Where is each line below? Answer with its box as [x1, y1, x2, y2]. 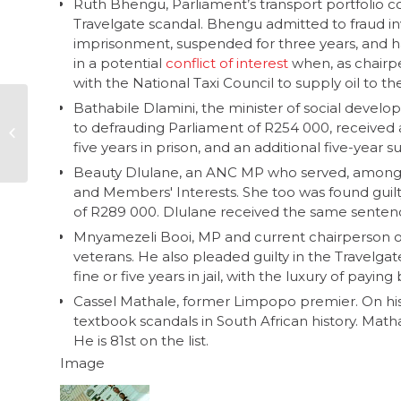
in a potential [73, 54, 166, 72]
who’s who [31, 143, 92, 158]
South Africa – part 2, [31, 124, 149, 140]
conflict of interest [166, 54, 288, 72]
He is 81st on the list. [73, 331, 209, 349]
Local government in [31, 106, 151, 121]
